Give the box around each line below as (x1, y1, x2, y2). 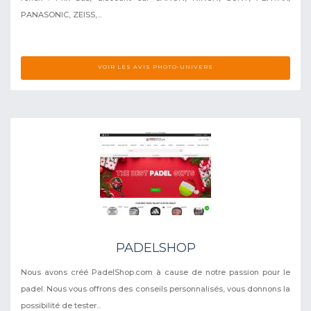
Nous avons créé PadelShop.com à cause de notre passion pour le (21, 267, 290, 277)
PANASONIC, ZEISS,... (21, 9, 101, 19)
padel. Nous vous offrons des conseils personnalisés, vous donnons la (21, 283, 290, 294)
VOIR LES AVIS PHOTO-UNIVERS (98, 62, 213, 70)
